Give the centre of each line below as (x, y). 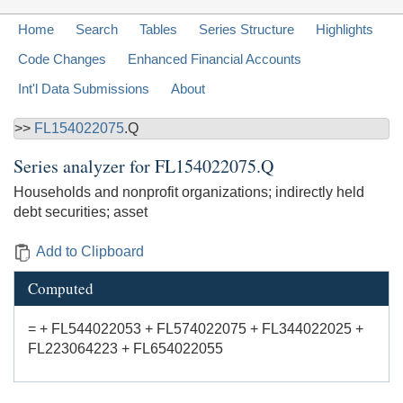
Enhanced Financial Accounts (215, 59)
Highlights (345, 30)
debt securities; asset (81, 212)
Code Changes (62, 59)
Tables (158, 30)
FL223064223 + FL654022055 (125, 349)
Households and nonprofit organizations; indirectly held (189, 193)
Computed (61, 289)
